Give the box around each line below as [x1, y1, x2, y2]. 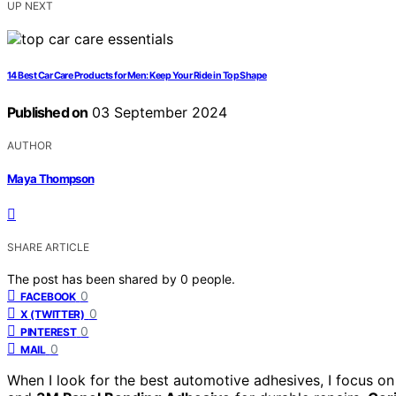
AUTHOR [7, 138, 52, 152]
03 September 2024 [88, 103, 228, 121]
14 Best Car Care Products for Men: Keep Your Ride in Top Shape [7, 69, 267, 81]
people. [192, 271, 235, 287]
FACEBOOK [20, 290, 76, 304]
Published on [7, 103, 88, 121]
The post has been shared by [7, 271, 180, 287]
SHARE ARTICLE [7, 240, 89, 255]
